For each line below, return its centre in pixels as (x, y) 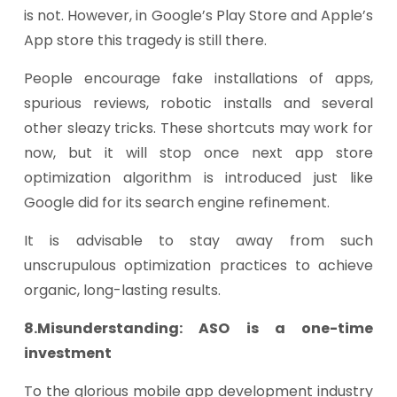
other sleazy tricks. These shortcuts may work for (198, 128)
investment (68, 353)
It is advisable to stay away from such (198, 241)
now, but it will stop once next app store (198, 153)
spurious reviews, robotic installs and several (198, 103)
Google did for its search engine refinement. (177, 202)
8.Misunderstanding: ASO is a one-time (198, 328)
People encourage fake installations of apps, (198, 78)
